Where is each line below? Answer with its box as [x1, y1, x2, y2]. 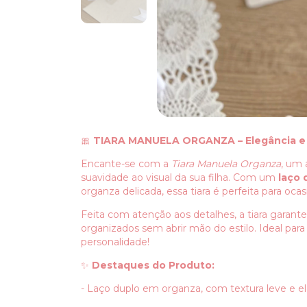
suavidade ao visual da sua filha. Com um [81, 171, 278, 184]
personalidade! [81, 235, 149, 248]
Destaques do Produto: [92, 258, 214, 271]
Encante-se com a [81, 157, 171, 170]
